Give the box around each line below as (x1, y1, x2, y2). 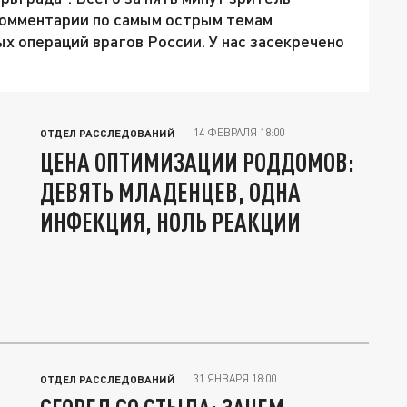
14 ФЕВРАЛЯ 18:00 (194, 125, 284, 140)
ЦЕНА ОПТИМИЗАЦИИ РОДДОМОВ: (40, 146, 354, 178)
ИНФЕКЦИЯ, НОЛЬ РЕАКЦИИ (40, 206, 301, 238)
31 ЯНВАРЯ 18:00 (194, 372, 276, 386)
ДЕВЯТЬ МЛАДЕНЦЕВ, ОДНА (40, 176, 301, 208)
